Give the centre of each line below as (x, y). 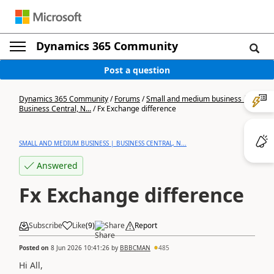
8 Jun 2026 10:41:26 (80, 247)
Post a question (137, 70)
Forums (127, 99)
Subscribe (46, 225)
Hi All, (31, 265)
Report (146, 225)
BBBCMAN (135, 247)
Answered (57, 165)
